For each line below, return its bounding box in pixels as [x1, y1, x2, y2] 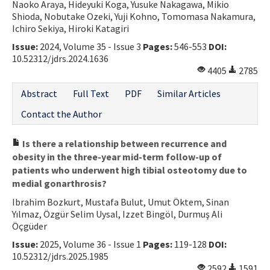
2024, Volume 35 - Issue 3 [38, 40, 143, 52]
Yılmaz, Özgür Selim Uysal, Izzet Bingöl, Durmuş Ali [12, 207, 222, 220]
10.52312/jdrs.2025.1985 [12, 250, 108, 262]
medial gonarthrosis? [12, 177, 107, 189]
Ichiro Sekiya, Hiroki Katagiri [12, 22, 129, 34]
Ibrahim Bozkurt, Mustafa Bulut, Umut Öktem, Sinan [12, 195, 229, 208]
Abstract [21, 87, 57, 99]
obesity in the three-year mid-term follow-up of [12, 150, 222, 163]
